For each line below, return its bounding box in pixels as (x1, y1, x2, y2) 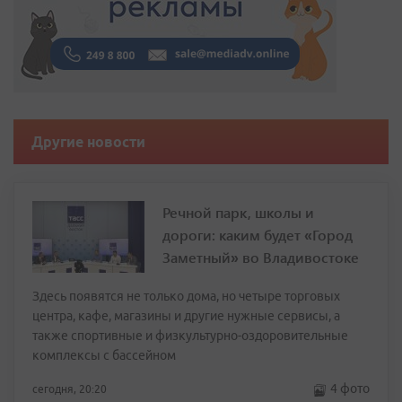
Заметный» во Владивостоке (162, 248, 359, 267)
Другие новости (31, 134, 145, 151)
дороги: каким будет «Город (162, 225, 353, 245)
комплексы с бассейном (32, 348, 176, 363)
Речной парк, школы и (162, 203, 314, 223)
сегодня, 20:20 (32, 383, 107, 396)
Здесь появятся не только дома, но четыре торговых (32, 289, 340, 304)
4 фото (330, 381, 370, 397)
